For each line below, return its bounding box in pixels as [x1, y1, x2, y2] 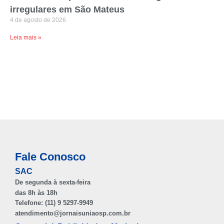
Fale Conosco [15, 150, 85, 163]
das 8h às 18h [15, 188, 57, 196]
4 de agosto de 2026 [10, 16, 66, 23]
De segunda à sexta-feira [15, 178, 90, 186]
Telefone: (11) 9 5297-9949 [15, 199, 93, 206]
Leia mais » [10, 34, 41, 41]
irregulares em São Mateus [10, 4, 124, 14]
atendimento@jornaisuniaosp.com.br [15, 209, 130, 217]
